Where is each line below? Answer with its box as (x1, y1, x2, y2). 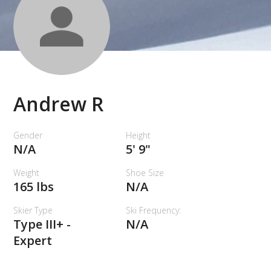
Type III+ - (13, 216, 71, 233)
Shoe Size (125, 167, 164, 179)
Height (125, 129, 151, 142)
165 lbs (13, 178, 54, 195)
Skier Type (13, 204, 53, 217)
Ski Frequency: (125, 204, 181, 217)
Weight (13, 167, 40, 179)
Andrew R (13, 90, 104, 117)
